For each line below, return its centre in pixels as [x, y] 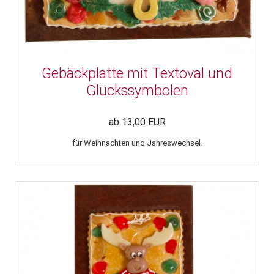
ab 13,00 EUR [137, 122]
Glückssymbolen [137, 90]
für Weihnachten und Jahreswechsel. [137, 143]
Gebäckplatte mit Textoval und [137, 73]
